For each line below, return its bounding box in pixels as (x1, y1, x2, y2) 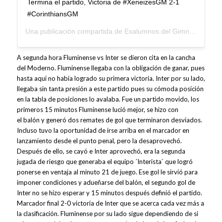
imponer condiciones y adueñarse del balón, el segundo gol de (16, 178, 195, 187)
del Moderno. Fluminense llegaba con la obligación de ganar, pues (16, 64, 205, 72)
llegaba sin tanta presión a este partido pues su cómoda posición (16, 85, 204, 93)
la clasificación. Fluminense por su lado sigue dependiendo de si (16, 210, 198, 218)
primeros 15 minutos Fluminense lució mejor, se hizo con (16, 106, 178, 114)
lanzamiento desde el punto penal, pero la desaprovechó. (16, 137, 182, 145)
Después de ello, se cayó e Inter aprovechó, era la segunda (16, 147, 185, 156)
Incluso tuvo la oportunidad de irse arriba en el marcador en (16, 126, 189, 135)
